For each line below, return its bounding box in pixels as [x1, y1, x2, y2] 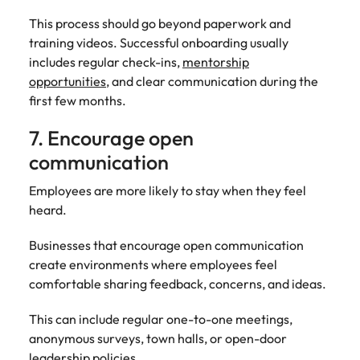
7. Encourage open [29, 125, 194, 151]
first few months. [29, 92, 126, 108]
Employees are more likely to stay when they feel [29, 182, 306, 198]
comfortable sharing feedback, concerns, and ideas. [29, 276, 326, 292]
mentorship [182, 54, 249, 70]
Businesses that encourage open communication [29, 237, 304, 253]
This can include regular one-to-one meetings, [29, 311, 292, 327]
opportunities [29, 73, 106, 89]
